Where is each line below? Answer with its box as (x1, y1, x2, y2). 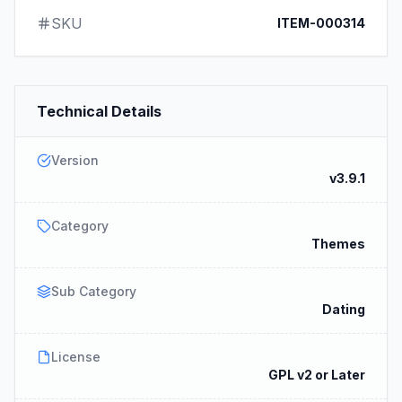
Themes (311, 235, 365, 251)
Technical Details (37, 101, 162, 120)
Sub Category (51, 283, 136, 299)
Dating (322, 301, 365, 317)
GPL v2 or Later (268, 366, 365, 382)
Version (51, 152, 99, 168)
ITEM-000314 (277, 14, 365, 31)
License (51, 348, 100, 364)
